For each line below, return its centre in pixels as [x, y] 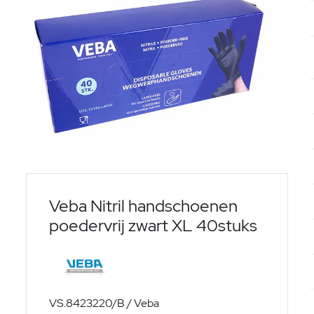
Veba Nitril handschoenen [144, 205]
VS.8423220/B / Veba [104, 303]
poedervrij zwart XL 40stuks [153, 225]
